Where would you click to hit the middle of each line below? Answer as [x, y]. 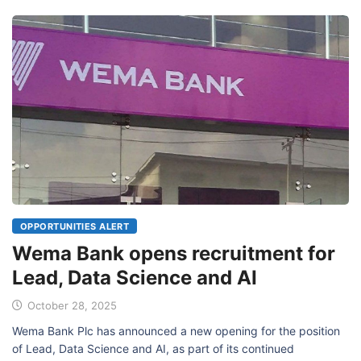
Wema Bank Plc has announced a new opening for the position [176, 331]
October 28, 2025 [71, 306]
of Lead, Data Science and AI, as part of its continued [153, 349]
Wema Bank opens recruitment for [174, 254]
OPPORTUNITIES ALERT [75, 227]
